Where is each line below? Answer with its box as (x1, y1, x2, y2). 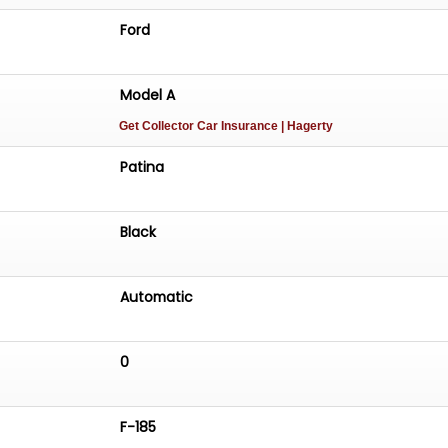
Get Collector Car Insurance (119, 119, 282, 134)
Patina (120, 156, 165, 177)
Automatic (120, 286, 194, 307)
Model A (120, 85, 176, 106)
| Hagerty (281, 119, 334, 134)
